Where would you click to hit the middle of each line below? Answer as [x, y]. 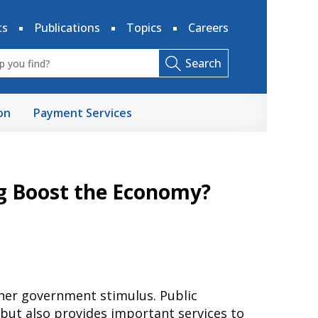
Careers [208, 28]
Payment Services [83, 113]
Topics [144, 28]
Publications [67, 28]
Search [203, 63]
